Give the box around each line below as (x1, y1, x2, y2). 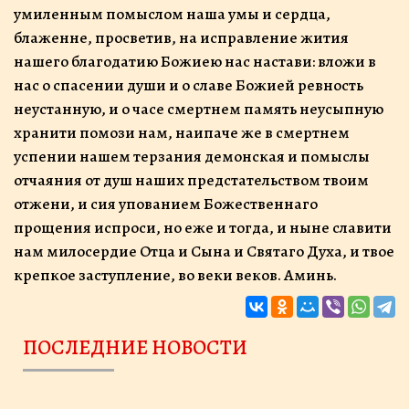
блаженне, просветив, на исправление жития (14, 26, 349, 48)
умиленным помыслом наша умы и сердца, (14, 2, 330, 25)
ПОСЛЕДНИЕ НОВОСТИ (37, 332, 247, 362)
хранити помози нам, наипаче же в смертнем (14, 121, 350, 143)
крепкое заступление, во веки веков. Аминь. (14, 263, 337, 286)
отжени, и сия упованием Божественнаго (14, 192, 318, 215)
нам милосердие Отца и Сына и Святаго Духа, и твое (14, 239, 394, 262)
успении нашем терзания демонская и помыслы (14, 144, 370, 167)
